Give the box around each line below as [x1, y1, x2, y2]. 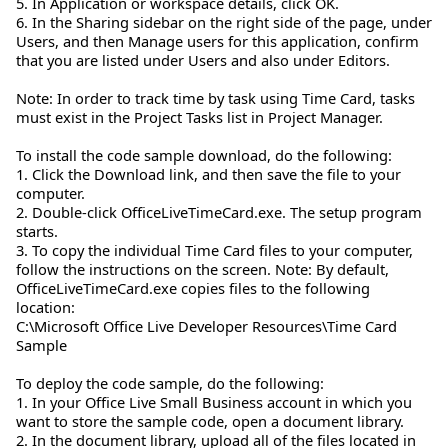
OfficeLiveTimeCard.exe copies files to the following [16, 277, 370, 298]
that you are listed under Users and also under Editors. [16, 49, 390, 70]
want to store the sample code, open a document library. [16, 410, 404, 431]
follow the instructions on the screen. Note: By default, [16, 258, 389, 279]
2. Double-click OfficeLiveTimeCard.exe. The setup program [16, 201, 422, 222]
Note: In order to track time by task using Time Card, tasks [16, 87, 415, 108]
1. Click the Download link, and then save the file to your [16, 163, 401, 184]
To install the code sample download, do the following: [16, 144, 392, 165]
